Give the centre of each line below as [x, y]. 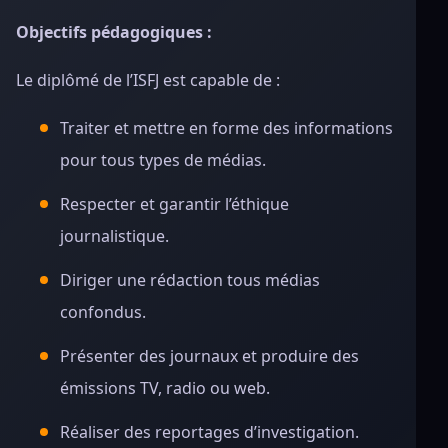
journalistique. [114, 236]
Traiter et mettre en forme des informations [226, 128]
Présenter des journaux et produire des [209, 356]
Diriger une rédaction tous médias [190, 280]
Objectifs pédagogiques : [114, 32]
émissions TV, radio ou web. [165, 388]
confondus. [103, 312]
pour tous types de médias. [163, 160]
